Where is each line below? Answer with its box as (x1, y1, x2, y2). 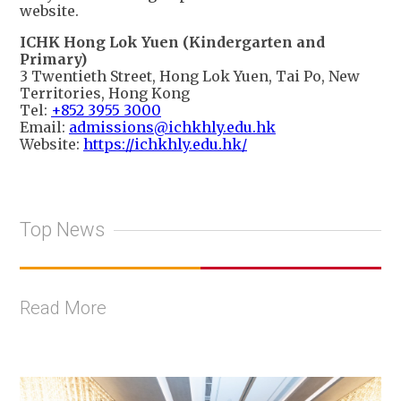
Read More (20, 296, 107, 319)
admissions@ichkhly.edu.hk (69, 117, 276, 136)
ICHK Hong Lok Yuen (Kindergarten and (20, 32, 325, 51)
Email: (20, 117, 69, 136)
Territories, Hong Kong (20, 83, 190, 102)
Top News (20, 218, 105, 241)
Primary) (20, 49, 87, 68)
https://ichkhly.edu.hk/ (83, 134, 247, 153)
